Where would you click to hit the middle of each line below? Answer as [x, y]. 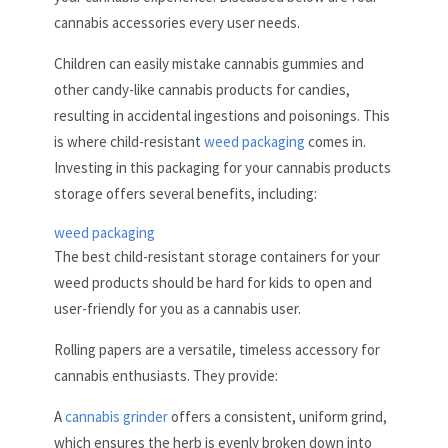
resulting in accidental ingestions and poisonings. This [222, 116]
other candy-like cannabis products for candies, [202, 90]
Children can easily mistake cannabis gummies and [209, 64]
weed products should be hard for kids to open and [213, 283]
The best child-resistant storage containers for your [217, 257]
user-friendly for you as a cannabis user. [177, 309]
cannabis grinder [116, 417]
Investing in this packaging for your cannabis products [222, 168]
